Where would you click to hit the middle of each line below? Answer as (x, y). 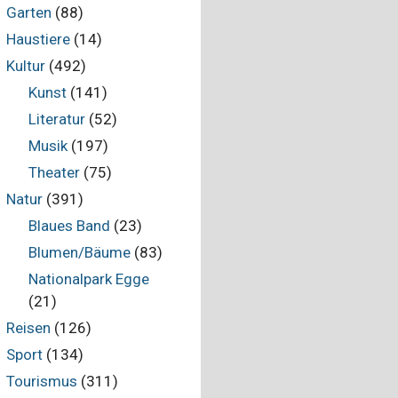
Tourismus (41, 381)
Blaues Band (69, 226)
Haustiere (38, 39)
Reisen (28, 328)
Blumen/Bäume (80, 252)
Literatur (57, 119)
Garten (28, 12)
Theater (54, 172)
